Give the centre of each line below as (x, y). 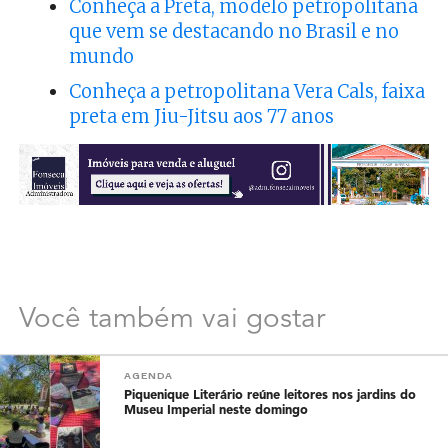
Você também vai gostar (171, 320)
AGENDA (149, 376)
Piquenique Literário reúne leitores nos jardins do (270, 396)
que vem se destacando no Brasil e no (233, 31)
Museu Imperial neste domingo (216, 411)
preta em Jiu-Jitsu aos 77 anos (201, 116)
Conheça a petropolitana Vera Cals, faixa (246, 91)
